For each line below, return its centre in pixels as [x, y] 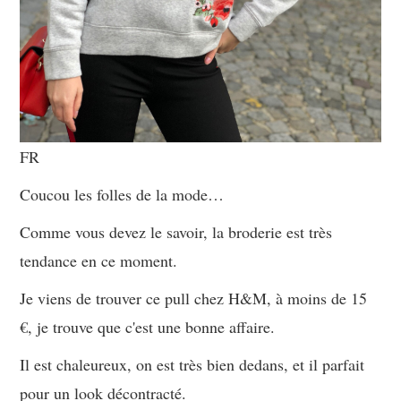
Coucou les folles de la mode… [122, 194]
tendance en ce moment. [99, 260]
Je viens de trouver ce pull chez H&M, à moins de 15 [194, 298]
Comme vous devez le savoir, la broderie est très [176, 231]
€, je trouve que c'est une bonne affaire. [148, 326]
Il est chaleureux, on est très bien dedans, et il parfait [192, 364]
